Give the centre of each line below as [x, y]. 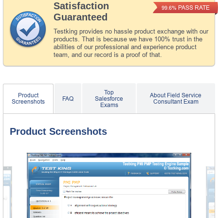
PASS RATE [193, 8]
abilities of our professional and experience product [125, 47]
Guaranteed [81, 17]
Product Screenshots [58, 131]
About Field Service [176, 96]
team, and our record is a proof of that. [108, 54]
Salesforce [109, 99]
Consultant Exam [176, 102]
